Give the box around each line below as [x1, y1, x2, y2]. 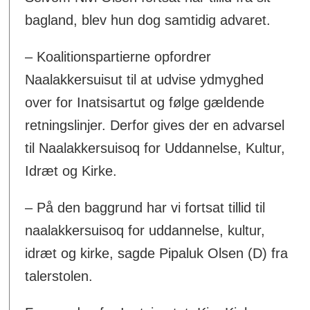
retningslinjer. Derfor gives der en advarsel [25, 118, 285, 134]
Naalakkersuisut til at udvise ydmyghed [25, 72, 264, 88]
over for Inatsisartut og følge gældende [25, 95, 265, 111]
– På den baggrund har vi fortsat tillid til [25, 200, 266, 216]
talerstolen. [25, 268, 93, 284]
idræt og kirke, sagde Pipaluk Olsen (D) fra [25, 246, 289, 262]
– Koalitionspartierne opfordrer [25, 49, 212, 65]
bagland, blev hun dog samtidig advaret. [25, 12, 271, 28]
